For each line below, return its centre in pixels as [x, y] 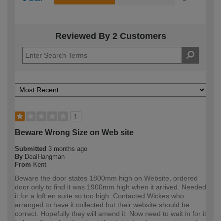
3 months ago [68, 149]
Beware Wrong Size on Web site [74, 133]
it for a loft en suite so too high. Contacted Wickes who [99, 196]
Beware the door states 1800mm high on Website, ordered [106, 178]
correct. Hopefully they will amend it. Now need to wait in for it [110, 214]
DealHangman [45, 157]
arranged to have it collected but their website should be [102, 205]
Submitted [32, 149]
